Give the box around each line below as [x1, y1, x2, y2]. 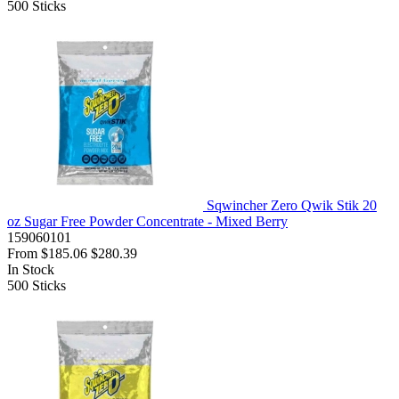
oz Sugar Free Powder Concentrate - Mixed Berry [7, 214, 288, 230]
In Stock [7, 262, 54, 278]
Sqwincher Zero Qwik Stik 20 [207, 198, 377, 214]
